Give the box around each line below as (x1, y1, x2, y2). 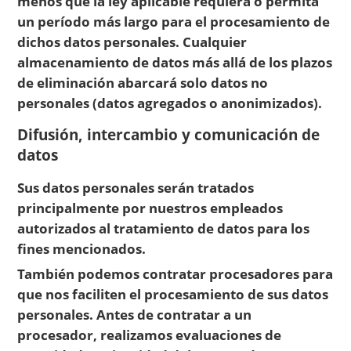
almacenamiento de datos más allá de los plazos (17, 52, 333, 72)
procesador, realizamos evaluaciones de (17, 325, 282, 345)
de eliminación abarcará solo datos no (17, 73, 269, 92)
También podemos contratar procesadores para (17, 264, 334, 284)
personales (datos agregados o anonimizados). (17, 93, 323, 113)
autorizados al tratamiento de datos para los (17, 218, 310, 237)
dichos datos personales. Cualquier (17, 32, 248, 52)
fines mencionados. (17, 238, 147, 258)
